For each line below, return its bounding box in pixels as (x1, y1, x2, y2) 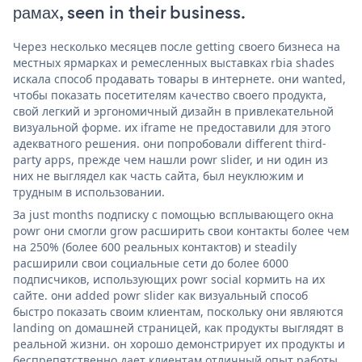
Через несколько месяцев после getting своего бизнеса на (13, 38, 340, 54)
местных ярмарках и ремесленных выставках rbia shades (13, 54, 335, 70)
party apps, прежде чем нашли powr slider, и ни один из (13, 151, 328, 167)
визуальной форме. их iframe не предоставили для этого (13, 119, 330, 135)
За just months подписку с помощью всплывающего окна (13, 206, 334, 222)
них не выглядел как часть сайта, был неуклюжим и (13, 167, 304, 183)
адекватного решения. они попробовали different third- (13, 135, 326, 151)
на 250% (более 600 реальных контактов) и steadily (13, 238, 297, 255)
